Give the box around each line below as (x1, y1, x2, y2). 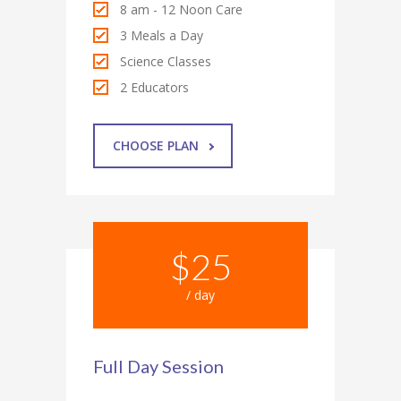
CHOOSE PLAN (113, 136, 199, 154)
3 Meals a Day (120, 26, 203, 44)
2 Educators (120, 78, 189, 96)
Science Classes (120, 52, 211, 70)
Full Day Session (93, 354, 224, 377)
